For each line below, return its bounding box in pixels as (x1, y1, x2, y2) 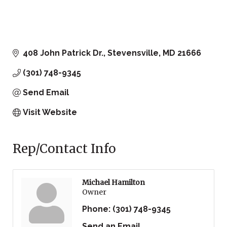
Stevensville (107, 48, 159, 58)
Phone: (82, 204, 110, 214)
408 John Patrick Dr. (23, 48, 103, 58)
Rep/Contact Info (13, 141, 116, 157)
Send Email (23, 88, 69, 98)
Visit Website (23, 107, 77, 118)
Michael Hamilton (82, 178, 145, 187)
